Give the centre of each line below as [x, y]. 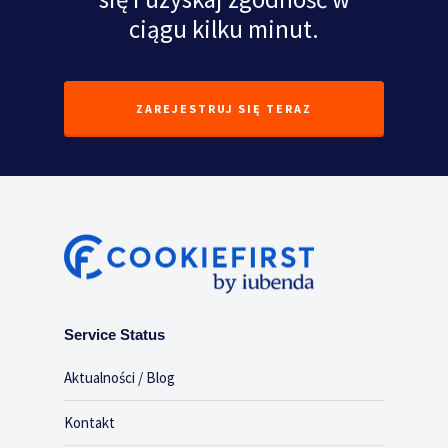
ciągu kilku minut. [224, 28]
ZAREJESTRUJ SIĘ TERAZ [224, 108]
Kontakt [89, 422]
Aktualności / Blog [119, 377]
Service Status [114, 334]
